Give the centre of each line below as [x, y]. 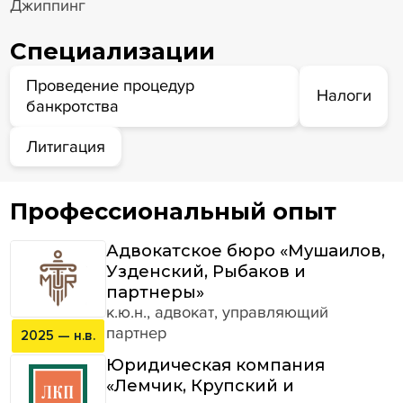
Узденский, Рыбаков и [206, 271]
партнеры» [156, 291]
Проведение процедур [111, 85]
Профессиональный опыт [173, 210]
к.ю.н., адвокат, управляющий [218, 312]
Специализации [112, 50]
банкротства [73, 106]
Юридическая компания [216, 364]
